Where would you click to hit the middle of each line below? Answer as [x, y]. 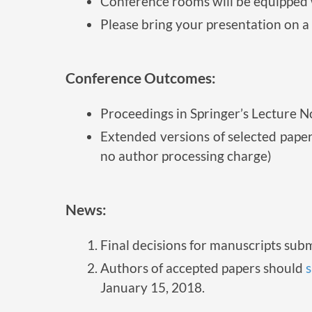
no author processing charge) [186, 155]
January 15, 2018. [153, 287]
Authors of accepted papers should [203, 267]
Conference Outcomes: [141, 77]
